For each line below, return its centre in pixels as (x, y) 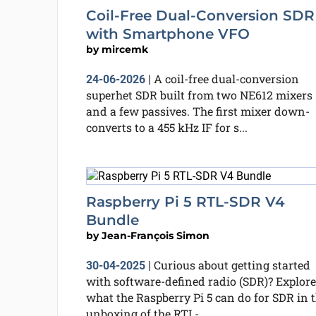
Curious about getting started (232, 265)
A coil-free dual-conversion (226, 79)
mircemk (124, 49)
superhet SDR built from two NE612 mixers (199, 95)
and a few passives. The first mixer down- (197, 111)
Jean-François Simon (155, 235)
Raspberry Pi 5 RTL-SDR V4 (185, 201)
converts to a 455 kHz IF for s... (166, 127)
